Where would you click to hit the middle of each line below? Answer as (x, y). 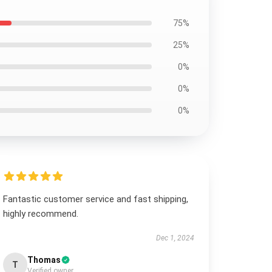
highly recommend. (41, 214)
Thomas (44, 260)
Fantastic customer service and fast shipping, (96, 199)
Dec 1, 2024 (175, 238)
